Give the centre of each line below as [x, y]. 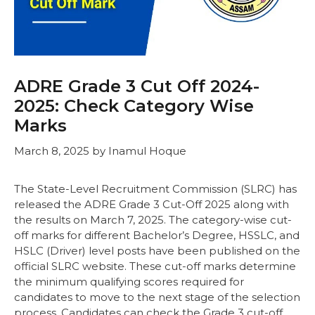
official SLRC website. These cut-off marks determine [155, 266]
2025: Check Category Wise [134, 106]
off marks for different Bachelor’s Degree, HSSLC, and [157, 235]
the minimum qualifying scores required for [129, 281]
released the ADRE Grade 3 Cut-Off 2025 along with [152, 204]
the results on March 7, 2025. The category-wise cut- [153, 219]
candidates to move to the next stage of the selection [157, 297]
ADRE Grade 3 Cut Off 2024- [137, 86]
